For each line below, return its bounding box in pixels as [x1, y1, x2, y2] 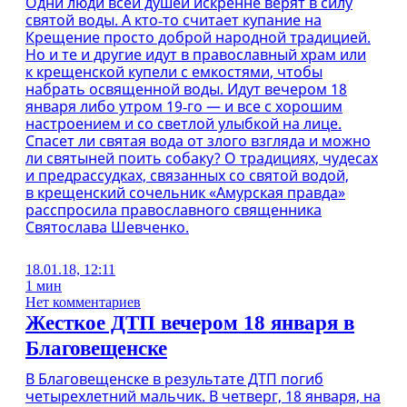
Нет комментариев [25, 294, 141, 310]
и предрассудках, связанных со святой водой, [25, 165, 349, 185]
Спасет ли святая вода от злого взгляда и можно [25, 131, 371, 151]
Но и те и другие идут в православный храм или [25, 45, 366, 65]
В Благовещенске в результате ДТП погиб [25, 369, 323, 389]
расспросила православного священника [25, 200, 322, 220]
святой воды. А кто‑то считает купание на [25, 10, 322, 30]
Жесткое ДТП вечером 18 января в [25, 312, 354, 334]
